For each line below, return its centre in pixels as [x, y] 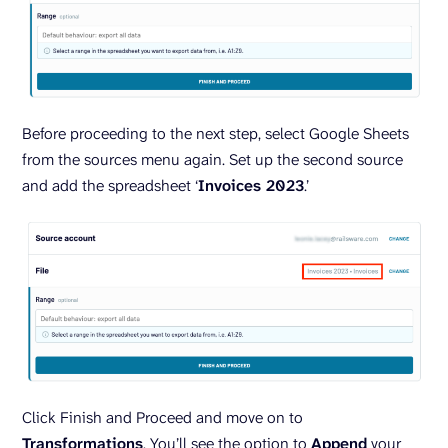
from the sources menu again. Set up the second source [212, 159]
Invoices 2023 [251, 185]
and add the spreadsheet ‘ [110, 185]
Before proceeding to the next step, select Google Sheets [215, 133]
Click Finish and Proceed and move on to [162, 418]
